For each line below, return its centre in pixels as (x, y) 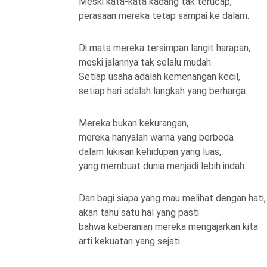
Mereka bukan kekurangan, (133, 123)
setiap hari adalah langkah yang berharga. (163, 91)
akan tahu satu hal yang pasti (139, 212)
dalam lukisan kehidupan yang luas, (150, 152)
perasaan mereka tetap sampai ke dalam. (164, 16)
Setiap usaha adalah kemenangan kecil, (159, 77)
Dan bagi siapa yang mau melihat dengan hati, (172, 198)
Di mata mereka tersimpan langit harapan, (164, 48)
